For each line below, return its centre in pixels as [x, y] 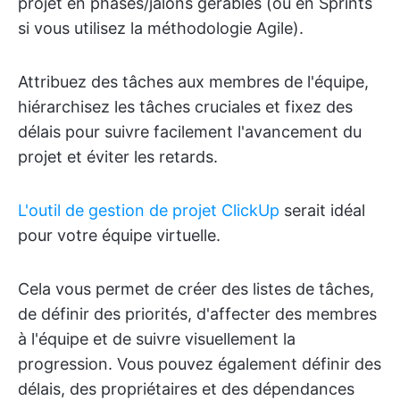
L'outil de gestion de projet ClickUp [149, 210]
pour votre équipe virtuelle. [119, 235]
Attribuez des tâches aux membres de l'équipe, [193, 82]
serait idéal [322, 210]
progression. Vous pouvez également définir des [200, 364]
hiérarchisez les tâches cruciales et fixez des [185, 107]
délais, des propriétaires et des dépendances [186, 389]
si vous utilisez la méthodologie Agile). [161, 28]
